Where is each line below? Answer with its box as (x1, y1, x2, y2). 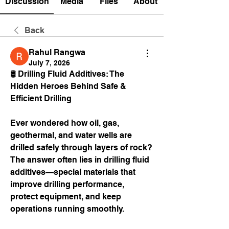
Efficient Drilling (10, 94, 72, 103)
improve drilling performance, (10, 179, 124, 189)
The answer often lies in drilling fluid (10, 155, 149, 165)
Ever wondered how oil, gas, (10, 118, 119, 128)
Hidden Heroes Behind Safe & (10, 81, 126, 91)
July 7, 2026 (29, 59, 70, 67)
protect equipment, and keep (10, 192, 121, 201)
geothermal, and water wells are (10, 130, 132, 140)
